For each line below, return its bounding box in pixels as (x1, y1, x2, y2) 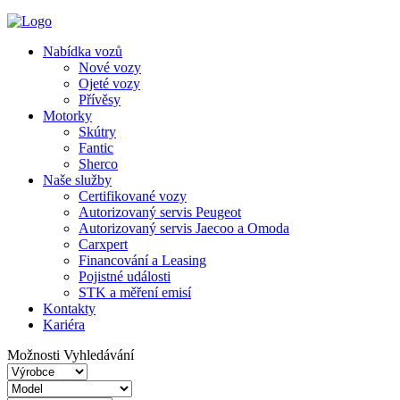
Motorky (43, 108, 92, 123)
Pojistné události (79, 269, 171, 284)
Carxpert (79, 237, 128, 252)
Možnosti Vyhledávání (7, 347, 134, 362)
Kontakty (43, 301, 96, 316)
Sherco (79, 156, 118, 171)
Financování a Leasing (79, 253, 206, 268)
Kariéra (43, 317, 85, 332)
